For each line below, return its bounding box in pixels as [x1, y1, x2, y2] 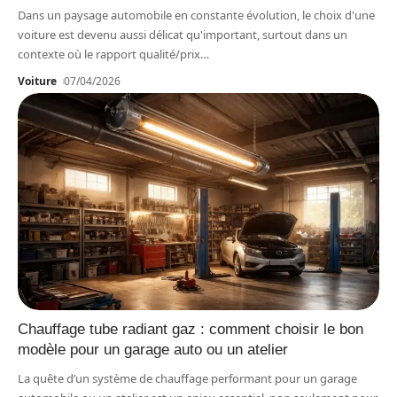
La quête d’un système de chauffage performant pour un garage [18, 370, 357, 387]
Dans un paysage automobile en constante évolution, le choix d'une [18, 7, 375, 24]
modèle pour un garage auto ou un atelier [18, 341, 288, 359]
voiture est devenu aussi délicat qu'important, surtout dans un [18, 27, 347, 43]
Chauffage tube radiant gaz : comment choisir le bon [18, 321, 363, 339]
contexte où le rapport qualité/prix [18, 46, 200, 63]
